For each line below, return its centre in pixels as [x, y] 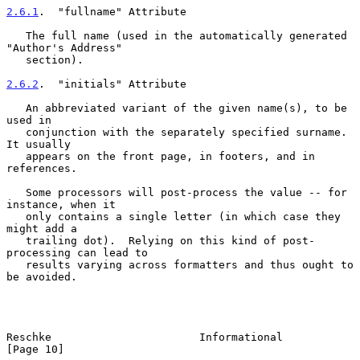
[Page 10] [35, 349]
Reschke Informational [145, 337]
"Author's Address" [64, 47]
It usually [39, 144]
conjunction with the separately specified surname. [16, 132]
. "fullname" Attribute [112, 11]
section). [16, 59]
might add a [42, 228]
